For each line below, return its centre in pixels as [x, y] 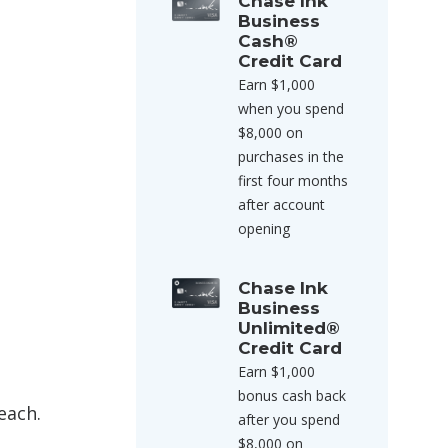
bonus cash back [292, 395]
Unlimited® [289, 328]
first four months [293, 180]
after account [281, 204]
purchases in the [291, 156]
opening [264, 228]
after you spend [289, 419]
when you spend [291, 108]
